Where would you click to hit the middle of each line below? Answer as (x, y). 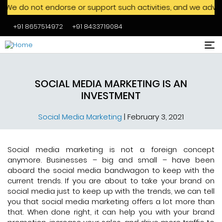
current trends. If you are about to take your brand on (111, 181)
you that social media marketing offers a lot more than (111, 201)
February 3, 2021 (156, 117)
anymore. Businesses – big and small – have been (111, 160)
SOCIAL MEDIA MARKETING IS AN (111, 84)
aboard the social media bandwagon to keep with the (111, 170)
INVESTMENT (111, 96)
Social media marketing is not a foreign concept (111, 149)
